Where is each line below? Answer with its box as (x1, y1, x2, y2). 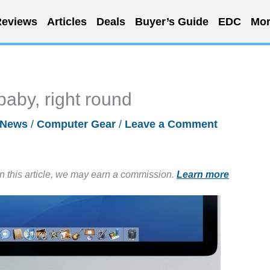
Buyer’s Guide (134, 15, 209, 28)
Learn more (177, 169, 229, 180)
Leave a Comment (125, 118, 218, 130)
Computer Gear (37, 118, 116, 130)
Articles (46, 15, 87, 28)
